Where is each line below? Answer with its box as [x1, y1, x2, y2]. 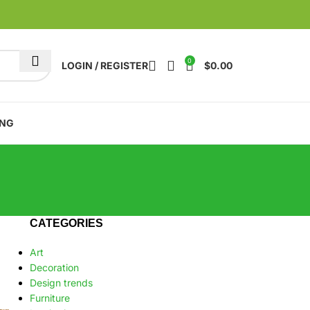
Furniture [29, 292, 70, 304]
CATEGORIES [29, 217, 103, 229]
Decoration [29, 262, 79, 273]
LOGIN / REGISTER [62, 59, 148, 71]
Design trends [29, 277, 93, 289]
